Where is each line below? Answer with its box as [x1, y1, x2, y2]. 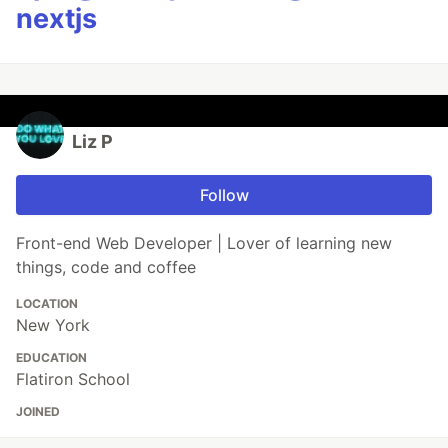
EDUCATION [16, 350, 87, 366]
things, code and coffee [16, 257, 196, 278]
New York [16, 315, 90, 336]
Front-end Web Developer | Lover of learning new [16, 233, 392, 254]
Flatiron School [16, 369, 130, 390]
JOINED [16, 404, 60, 420]
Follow [199, 185, 249, 206]
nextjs [16, 2, 97, 36]
